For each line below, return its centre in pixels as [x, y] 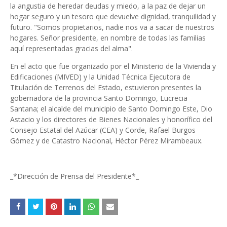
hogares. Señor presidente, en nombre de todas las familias [108, 38]
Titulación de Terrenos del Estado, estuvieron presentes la [106, 87]
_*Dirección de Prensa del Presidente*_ [74, 176]
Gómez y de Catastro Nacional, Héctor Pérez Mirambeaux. [106, 141]
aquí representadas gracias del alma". [71, 48]
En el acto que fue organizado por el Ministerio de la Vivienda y [113, 66]
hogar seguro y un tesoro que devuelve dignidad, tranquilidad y [113, 16]
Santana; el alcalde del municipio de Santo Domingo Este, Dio [111, 109]
